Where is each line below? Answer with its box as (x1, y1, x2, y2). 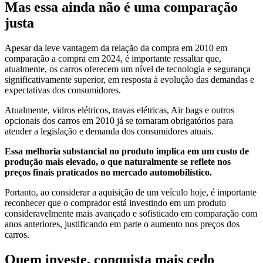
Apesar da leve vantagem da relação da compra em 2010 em (5, 42, 227, 53)
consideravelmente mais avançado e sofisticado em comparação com (5, 208, 257, 218)
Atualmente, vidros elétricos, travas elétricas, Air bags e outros (5, 104, 234, 115)
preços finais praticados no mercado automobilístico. (5, 167, 212, 177)
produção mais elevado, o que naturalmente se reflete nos (5, 156, 231, 167)
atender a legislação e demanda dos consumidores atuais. (5, 126, 214, 136)
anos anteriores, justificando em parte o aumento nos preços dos (5, 218, 240, 229)
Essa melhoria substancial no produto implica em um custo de (5, 146, 249, 156)
